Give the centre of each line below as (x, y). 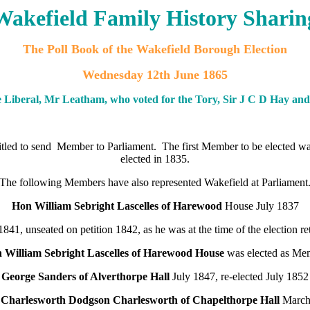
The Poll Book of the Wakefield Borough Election (155, 49)
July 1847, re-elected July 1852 (240, 276)
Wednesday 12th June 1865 (155, 75)
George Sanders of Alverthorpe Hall (87, 276)
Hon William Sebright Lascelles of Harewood (117, 206)
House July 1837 (260, 206)
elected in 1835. (155, 159)
